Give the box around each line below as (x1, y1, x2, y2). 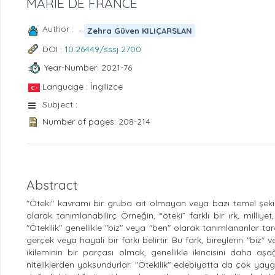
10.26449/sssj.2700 (64, 43, 141, 55)
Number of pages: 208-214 (42, 115, 150, 127)
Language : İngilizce (42, 80, 123, 92)
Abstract (26, 176, 77, 193)
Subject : (42, 98, 77, 110)
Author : (42, 23, 79, 34)
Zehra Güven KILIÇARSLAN (87, 25, 193, 36)
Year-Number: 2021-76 (44, 62, 132, 74)
